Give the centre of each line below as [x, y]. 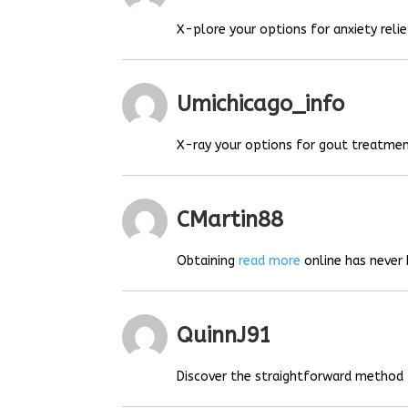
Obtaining [208, 260]
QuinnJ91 [224, 336]
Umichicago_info [261, 104]
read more [270, 260]
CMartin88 [230, 220]
